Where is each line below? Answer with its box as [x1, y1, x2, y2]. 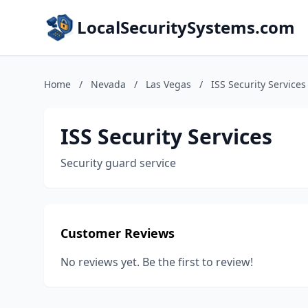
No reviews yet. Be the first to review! [60, 254, 253, 269]
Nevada [91, 78, 126, 91]
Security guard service [60, 155, 176, 170]
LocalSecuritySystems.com [77, 16, 295, 38]
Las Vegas [146, 78, 191, 91]
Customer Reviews [60, 225, 175, 241]
